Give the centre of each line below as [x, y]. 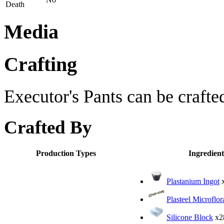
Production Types [66, 153]
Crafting [40, 65]
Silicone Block [190, 217]
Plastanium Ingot [193, 181]
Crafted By [48, 127]
